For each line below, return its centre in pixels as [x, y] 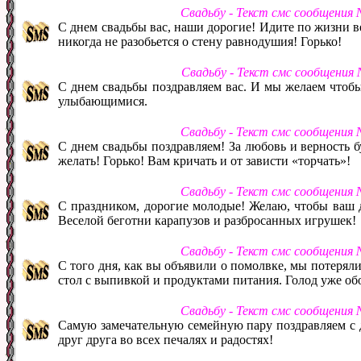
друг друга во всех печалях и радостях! [166, 339]
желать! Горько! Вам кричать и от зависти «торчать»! [204, 160]
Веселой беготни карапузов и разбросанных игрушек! [207, 220]
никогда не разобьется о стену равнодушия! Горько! [200, 41]
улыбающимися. [103, 101]
